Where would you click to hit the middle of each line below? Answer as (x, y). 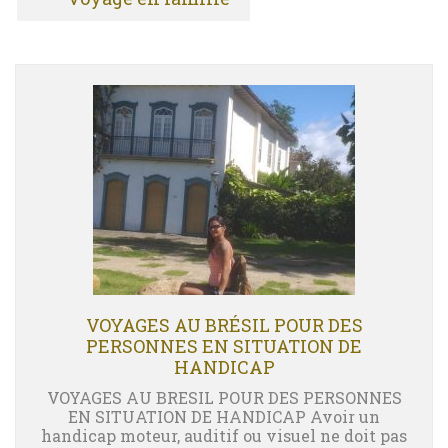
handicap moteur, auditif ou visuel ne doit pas (224, 435)
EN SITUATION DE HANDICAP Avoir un (224, 416)
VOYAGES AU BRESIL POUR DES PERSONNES (224, 397)
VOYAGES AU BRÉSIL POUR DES (224, 325)
